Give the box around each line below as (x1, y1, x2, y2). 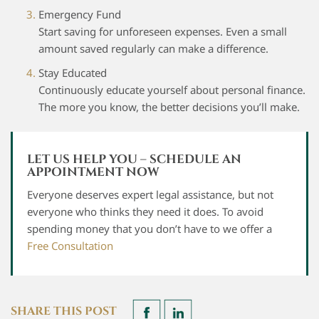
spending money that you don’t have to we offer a (27, 221, 272, 236)
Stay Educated (38, 66, 107, 80)
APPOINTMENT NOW (27, 164, 159, 181)
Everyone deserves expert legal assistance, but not (27, 187, 273, 202)
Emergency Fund (38, 7, 121, 22)
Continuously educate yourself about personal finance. (38, 83, 305, 98)
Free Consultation (27, 239, 113, 253)
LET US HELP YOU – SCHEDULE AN (27, 151, 241, 168)
